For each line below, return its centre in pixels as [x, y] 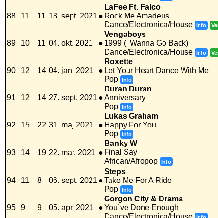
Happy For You [130, 125]
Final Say [121, 152]
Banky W [121, 144]
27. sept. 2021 [73, 98]
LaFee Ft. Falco [132, 7]
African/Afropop [131, 161]
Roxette [118, 62]
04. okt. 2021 [71, 43]
